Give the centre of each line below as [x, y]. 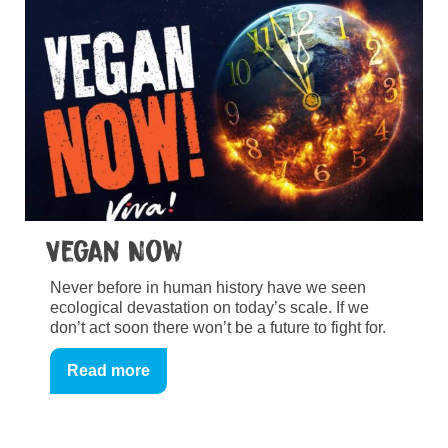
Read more [108, 370]
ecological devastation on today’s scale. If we [209, 307]
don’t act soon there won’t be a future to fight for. [218, 327]
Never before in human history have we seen [208, 287]
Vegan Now [114, 251]
